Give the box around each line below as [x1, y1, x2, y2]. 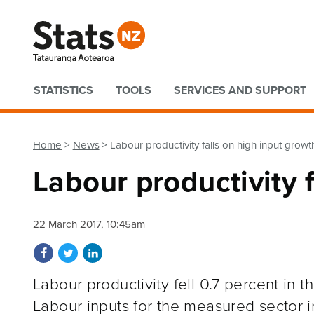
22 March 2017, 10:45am [33, 217, 145, 231]
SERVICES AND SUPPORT [174, 83, 306, 97]
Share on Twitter [74, 241, 154, 256]
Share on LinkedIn [99, 241, 187, 256]
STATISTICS [34, 83, 93, 97]
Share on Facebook [50, 241, 144, 256]
